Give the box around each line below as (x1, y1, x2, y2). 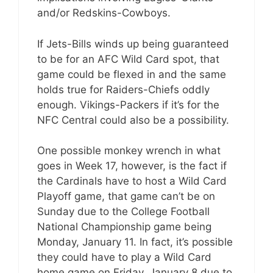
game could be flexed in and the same (37, 68, 226, 80)
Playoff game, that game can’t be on (37, 190, 215, 202)
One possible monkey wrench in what (37, 144, 221, 157)
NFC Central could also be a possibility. (37, 113, 229, 126)
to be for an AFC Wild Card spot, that (37, 52, 219, 65)
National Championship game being (37, 221, 211, 233)
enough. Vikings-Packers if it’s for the (37, 98, 219, 111)
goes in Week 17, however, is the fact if (37, 160, 227, 172)
